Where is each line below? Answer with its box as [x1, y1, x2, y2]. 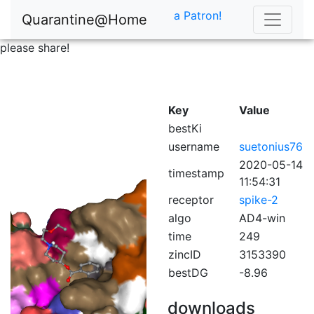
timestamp [168, 166, 224, 180]
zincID [168, 247, 201, 261]
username [168, 139, 219, 153]
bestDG [168, 266, 208, 280]
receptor [168, 193, 214, 207]
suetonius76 [239, 139, 303, 153]
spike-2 [239, 193, 278, 207]
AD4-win [239, 211, 285, 225]
